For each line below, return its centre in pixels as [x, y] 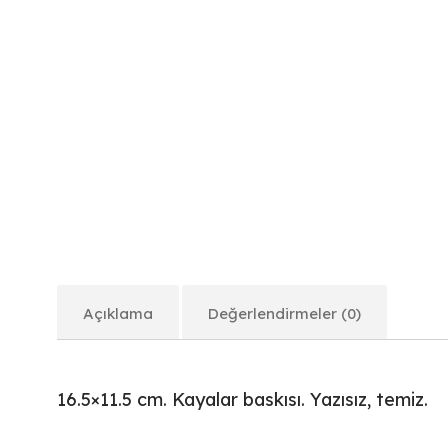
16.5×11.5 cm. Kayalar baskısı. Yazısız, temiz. [243, 400]
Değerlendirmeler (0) [284, 314]
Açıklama [118, 314]
